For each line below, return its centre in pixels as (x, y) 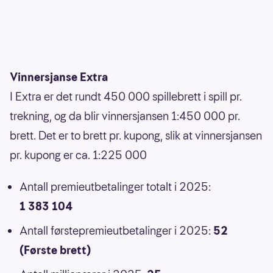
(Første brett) (55, 250)
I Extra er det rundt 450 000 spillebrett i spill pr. (126, 97)
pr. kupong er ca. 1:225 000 (78, 155)
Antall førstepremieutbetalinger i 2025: (116, 231)
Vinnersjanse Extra (59, 77)
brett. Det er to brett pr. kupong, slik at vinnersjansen (136, 136)
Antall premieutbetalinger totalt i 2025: (115, 187)
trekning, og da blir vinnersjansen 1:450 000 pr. (125, 116)
